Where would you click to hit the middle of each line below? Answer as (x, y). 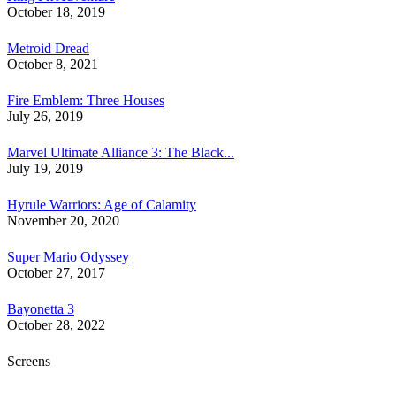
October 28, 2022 (56, 325)
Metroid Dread (48, 48)
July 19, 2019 (45, 168)
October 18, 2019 (56, 12)
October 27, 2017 (56, 273)
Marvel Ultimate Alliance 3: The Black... (121, 152)
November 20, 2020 (63, 221)
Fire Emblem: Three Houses (86, 100)
